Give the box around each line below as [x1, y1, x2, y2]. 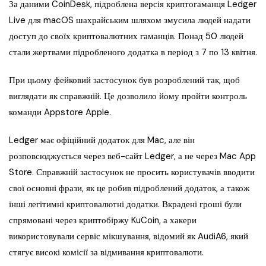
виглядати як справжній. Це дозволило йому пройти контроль [9, 90, 247, 103]
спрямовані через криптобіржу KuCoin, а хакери [9, 214, 197, 227]
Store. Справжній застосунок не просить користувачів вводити [9, 166, 255, 179]
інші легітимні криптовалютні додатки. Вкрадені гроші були [9, 198, 242, 211]
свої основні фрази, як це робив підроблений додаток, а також [9, 182, 249, 195]
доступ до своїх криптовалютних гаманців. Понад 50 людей [9, 30, 243, 43]
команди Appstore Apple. [9, 106, 111, 119]
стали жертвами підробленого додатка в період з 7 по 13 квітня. [9, 46, 257, 59]
